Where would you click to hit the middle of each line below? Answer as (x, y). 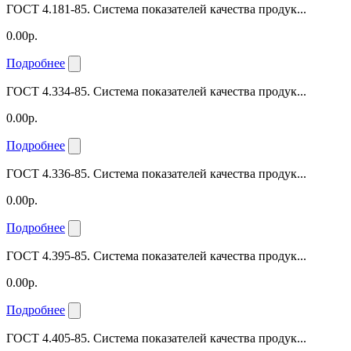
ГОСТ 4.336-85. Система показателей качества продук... (156, 173)
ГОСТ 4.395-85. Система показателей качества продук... (156, 255)
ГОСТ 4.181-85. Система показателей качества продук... (156, 9)
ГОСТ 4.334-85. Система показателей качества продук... (156, 91)
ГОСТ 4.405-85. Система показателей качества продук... (156, 338)
